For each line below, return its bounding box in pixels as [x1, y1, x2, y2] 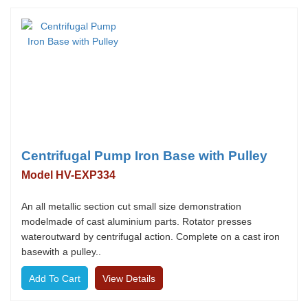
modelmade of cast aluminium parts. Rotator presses [21, 216, 252, 227]
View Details [102, 273, 155, 284]
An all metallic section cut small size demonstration [21, 201, 241, 212]
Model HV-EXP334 [21, 169, 115, 181]
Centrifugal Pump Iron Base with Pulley [21, 148, 267, 163]
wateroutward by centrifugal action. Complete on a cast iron [21, 231, 280, 242]
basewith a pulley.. [21, 246, 101, 257]
